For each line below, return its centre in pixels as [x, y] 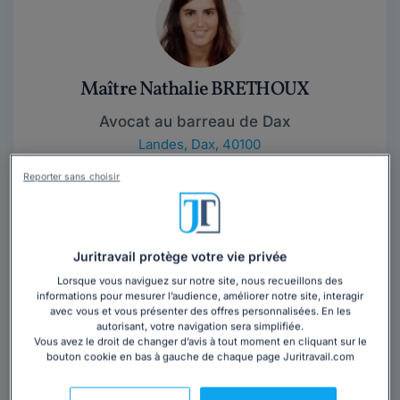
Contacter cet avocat [200, 183]
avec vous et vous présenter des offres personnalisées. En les [200, 311]
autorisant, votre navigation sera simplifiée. [200, 326]
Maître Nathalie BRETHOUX [195, 90]
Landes [161, 144]
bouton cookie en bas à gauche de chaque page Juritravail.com [200, 357]
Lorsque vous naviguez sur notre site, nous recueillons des [200, 281]
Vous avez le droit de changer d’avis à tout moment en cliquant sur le [200, 342]
